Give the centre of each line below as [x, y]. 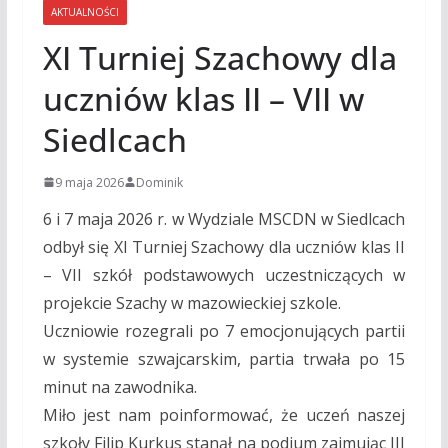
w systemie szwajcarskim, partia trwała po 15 [224, 358]
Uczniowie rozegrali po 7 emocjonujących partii [224, 330]
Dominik [159, 182]
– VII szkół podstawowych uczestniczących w [224, 274]
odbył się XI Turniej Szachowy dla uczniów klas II [224, 246]
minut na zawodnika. [119, 386]
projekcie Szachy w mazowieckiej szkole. [191, 302]
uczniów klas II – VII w [203, 98]
